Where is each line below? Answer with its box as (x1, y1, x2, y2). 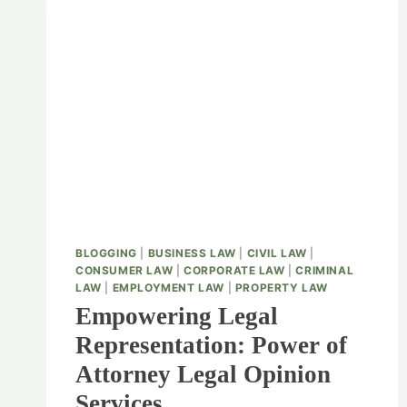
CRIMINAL (295, 263, 354, 278)
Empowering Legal (75, 303, 278, 331)
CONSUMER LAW (75, 263, 174, 278)
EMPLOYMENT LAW (112, 281, 224, 295)
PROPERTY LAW (234, 281, 328, 295)
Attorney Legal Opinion (75, 361, 331, 389)
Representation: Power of (75, 332, 347, 360)
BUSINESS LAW (147, 246, 236, 261)
